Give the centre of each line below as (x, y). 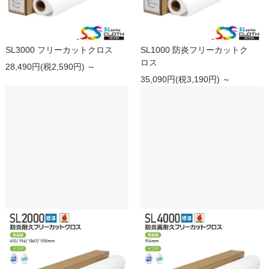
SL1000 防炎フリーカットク (194, 50)
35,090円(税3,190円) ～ (186, 80)
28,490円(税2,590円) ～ (50, 67)
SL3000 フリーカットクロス (59, 50)
